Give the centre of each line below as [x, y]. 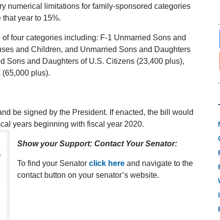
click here [107, 163]
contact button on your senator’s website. [88, 175]
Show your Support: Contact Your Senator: [97, 143]
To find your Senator [53, 163]
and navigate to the [159, 163]
